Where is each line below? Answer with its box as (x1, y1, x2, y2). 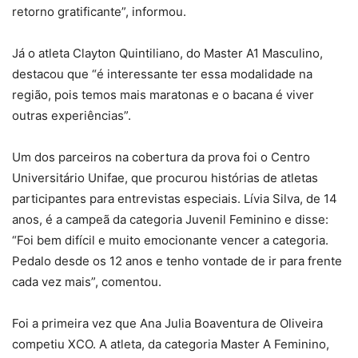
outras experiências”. (12, 108, 131, 124)
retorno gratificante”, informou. (12, 4, 186, 20)
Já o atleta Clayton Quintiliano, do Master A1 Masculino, (12, 46, 323, 62)
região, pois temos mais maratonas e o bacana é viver (12, 87, 314, 103)
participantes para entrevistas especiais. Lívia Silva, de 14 (12, 191, 337, 207)
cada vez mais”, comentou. (12, 274, 161, 290)
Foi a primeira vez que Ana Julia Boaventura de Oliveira (12, 316, 323, 332)
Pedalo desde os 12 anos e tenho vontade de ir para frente (12, 253, 342, 269)
